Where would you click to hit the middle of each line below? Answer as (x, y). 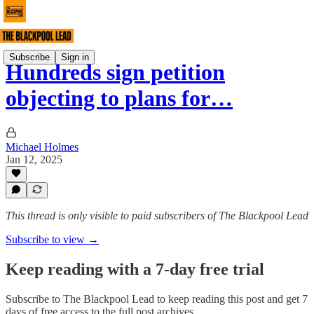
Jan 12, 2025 (34, 159)
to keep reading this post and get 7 (231, 299)
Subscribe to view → (52, 239)
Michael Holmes (42, 146)
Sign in (75, 57)
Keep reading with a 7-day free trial (135, 269)
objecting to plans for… (119, 98)
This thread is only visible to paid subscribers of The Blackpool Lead (157, 216)
